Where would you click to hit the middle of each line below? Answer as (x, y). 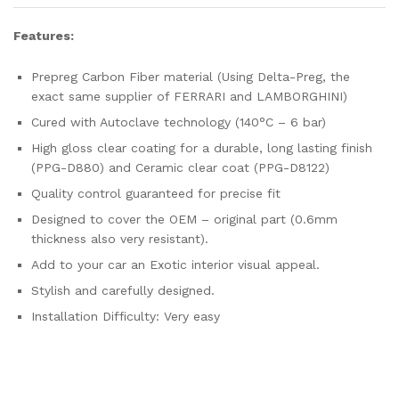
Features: (44, 36)
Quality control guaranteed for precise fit (156, 193)
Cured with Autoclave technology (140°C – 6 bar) (179, 122)
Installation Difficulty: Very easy (126, 316)
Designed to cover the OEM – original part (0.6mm (184, 219)
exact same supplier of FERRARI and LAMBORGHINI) (189, 96)
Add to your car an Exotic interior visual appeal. (175, 264)
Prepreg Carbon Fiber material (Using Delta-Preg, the (191, 76)
